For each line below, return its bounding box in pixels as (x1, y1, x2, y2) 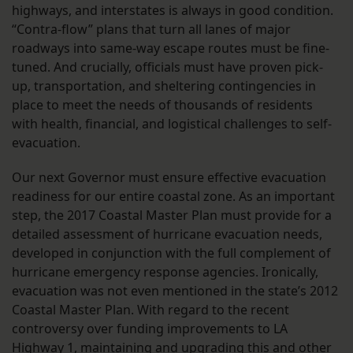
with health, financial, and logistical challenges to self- (12, 115, 332, 133)
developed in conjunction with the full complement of (12, 244, 331, 262)
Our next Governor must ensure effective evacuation (12, 169, 326, 187)
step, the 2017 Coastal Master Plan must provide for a (12, 206, 332, 225)
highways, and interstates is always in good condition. (12, 2, 333, 20)
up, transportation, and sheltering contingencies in (12, 77, 316, 95)
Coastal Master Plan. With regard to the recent (12, 301, 289, 319)
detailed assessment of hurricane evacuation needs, (12, 225, 322, 243)
